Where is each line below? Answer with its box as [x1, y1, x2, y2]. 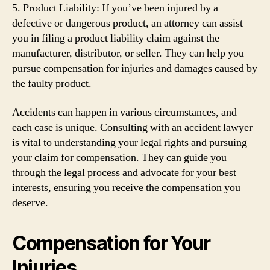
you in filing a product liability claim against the [12, 31, 219, 45]
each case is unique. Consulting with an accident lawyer [12, 120, 253, 134]
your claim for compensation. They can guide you [12, 150, 227, 165]
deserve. [12, 195, 48, 210]
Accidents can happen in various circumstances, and [12, 105, 237, 119]
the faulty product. [12, 77, 92, 90]
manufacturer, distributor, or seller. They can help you [12, 46, 244, 60]
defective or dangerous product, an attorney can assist [12, 16, 243, 30]
